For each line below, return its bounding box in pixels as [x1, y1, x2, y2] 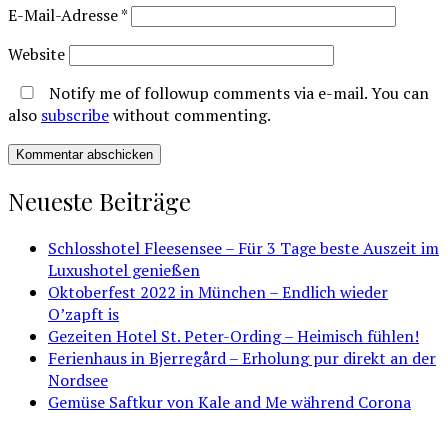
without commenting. [109, 103, 271, 126]
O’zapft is [48, 302, 119, 325]
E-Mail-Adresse [8, 3, 121, 26]
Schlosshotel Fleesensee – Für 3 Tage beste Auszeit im [48, 236, 439, 259]
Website [8, 42, 65, 65]
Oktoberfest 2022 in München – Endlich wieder [48, 280, 388, 303]
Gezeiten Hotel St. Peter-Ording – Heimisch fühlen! [48, 324, 419, 347]
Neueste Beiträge [8, 184, 191, 217]
